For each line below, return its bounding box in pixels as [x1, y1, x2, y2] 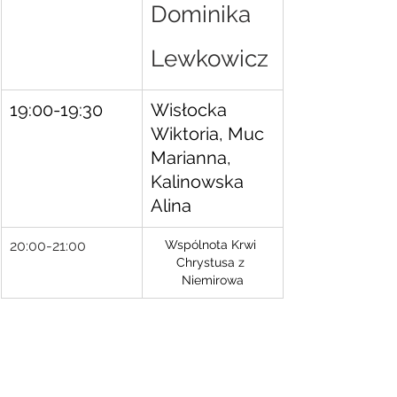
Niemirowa [181, 273, 244, 287]
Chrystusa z [176, 255, 248, 269]
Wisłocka [151, 99, 231, 121]
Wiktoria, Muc [151, 123, 269, 144]
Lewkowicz [151, 45, 269, 72]
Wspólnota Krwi [165, 237, 260, 252]
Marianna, [151, 147, 236, 168]
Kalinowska [151, 171, 248, 192]
